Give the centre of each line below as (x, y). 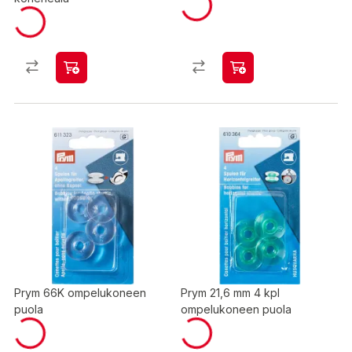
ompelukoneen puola (236, 309)
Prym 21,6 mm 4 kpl (230, 293)
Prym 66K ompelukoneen (80, 293)
